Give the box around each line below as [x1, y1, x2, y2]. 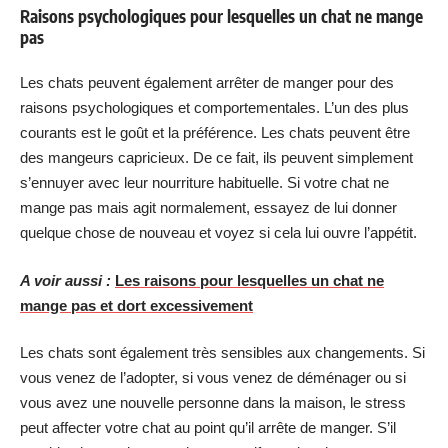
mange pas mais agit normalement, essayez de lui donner [20, 199, 397, 216]
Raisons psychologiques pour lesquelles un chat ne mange [20, 4, 423, 27]
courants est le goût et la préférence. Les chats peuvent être [20, 124, 410, 141]
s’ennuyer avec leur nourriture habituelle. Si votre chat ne [20, 174, 389, 191]
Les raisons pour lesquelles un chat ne [115, 271, 384, 289]
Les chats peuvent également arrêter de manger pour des [20, 74, 394, 91]
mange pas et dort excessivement [20, 296, 253, 314]
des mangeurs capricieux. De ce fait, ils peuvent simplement [20, 149, 413, 166]
